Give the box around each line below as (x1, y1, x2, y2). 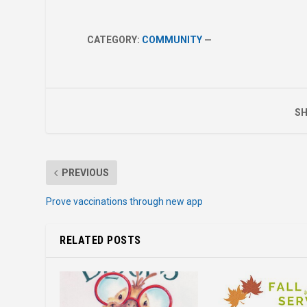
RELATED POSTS (60, 234, 141, 247)
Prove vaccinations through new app (46, 196, 204, 208)
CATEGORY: (87, 34, 143, 46)
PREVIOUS (62, 167, 110, 179)
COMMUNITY (142, 34, 203, 46)
